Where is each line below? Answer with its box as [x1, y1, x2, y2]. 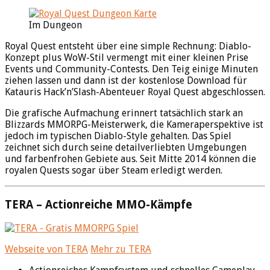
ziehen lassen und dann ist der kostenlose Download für [5, 75, 247, 87]
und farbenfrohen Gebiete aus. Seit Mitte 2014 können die [5, 153, 256, 165]
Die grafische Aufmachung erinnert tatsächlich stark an [5, 107, 243, 119]
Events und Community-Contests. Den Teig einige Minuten [5, 63, 258, 75]
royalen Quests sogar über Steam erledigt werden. [5, 165, 222, 177]
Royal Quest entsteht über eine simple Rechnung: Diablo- [5, 40, 251, 52]
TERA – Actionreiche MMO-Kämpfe [5, 198, 192, 211]
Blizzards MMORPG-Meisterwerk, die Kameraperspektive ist [5, 119, 263, 131]
